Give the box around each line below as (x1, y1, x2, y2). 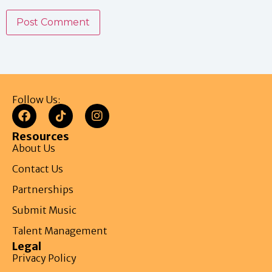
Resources (12, 129, 69, 143)
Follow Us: (12, 93, 60, 106)
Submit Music (12, 204, 76, 217)
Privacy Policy (12, 252, 76, 265)
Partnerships (12, 183, 73, 196)
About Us (12, 142, 55, 155)
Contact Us (12, 163, 63, 175)
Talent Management (12, 225, 107, 237)
